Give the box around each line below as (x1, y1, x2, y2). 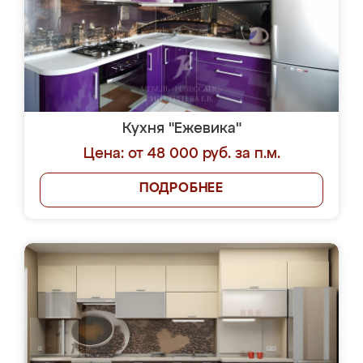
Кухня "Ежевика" (122, 122, 241, 136)
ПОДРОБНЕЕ (139, 182, 224, 195)
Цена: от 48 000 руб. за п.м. (83, 147, 280, 161)
